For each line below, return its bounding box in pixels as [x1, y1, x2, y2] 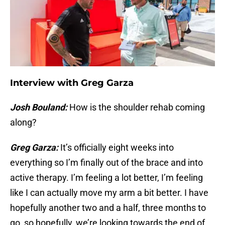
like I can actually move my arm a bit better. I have [10, 187, 208, 198]
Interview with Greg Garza [10, 77, 134, 89]
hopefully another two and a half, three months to [10, 202, 206, 213]
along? [10, 117, 37, 128]
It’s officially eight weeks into [60, 142, 174, 153]
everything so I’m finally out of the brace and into [10, 157, 203, 168]
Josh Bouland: [10, 102, 69, 113]
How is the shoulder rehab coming [69, 102, 205, 113]
